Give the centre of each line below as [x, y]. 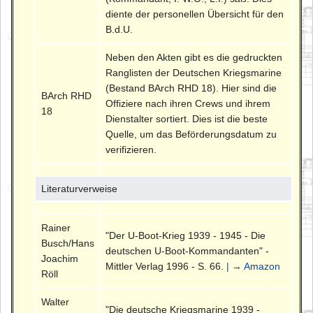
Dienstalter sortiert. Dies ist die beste [187, 118]
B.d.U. [119, 29]
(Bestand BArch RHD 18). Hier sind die [191, 88]
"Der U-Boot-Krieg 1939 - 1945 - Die [186, 235]
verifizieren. [131, 149]
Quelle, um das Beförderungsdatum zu [191, 134]
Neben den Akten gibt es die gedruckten [194, 57]
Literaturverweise [80, 188]
